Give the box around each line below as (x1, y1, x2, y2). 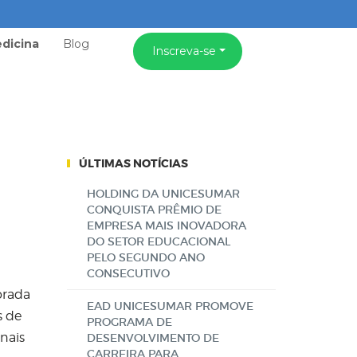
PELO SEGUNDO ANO (86, 250, 205, 265)
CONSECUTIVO (86, 266, 170, 280)
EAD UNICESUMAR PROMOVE (86, 299, 253, 313)
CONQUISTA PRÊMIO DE (86, 202, 222, 217)
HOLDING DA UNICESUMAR (86, 186, 240, 201)
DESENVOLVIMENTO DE (86, 331, 219, 345)
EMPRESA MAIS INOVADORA (86, 218, 246, 233)
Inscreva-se (152, 44, 216, 58)
